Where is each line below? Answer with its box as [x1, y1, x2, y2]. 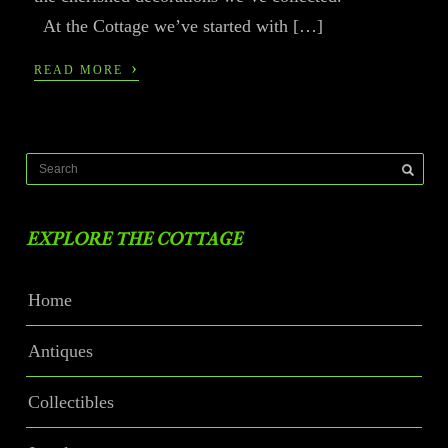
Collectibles [28, 391, 115, 412]
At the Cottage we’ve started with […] [34, 15, 324, 36]
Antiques [28, 340, 94, 361]
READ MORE [34, 62, 129, 77]
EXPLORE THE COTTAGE [26, 228, 243, 250]
